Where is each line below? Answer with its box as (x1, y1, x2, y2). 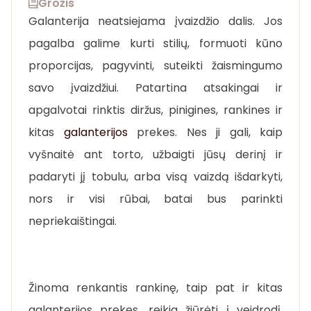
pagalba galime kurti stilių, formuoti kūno (28, 35, 283, 51)
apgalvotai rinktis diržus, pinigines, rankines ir (28, 101, 283, 118)
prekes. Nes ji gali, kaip (127, 124, 283, 140)
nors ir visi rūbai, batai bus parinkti (28, 190, 283, 207)
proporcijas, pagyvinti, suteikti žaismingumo (28, 57, 283, 74)
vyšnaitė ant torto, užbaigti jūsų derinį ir (28, 146, 283, 162)
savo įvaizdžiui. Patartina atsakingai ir (28, 79, 283, 96)
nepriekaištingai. (28, 212, 117, 229)
